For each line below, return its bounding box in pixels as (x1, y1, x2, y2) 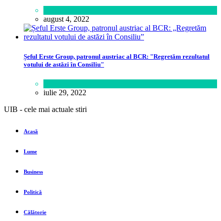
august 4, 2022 (43, 15, 89, 24)
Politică (24, 188, 42, 195)
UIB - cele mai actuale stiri (4, 105, 87, 113)
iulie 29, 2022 (43, 88, 86, 97)
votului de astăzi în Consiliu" (24, 60, 104, 68)
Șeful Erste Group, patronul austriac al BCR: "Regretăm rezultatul (24, 52, 210, 60)
